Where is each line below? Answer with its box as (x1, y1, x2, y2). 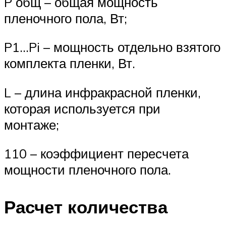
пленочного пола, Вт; (4, 10, 127, 26)
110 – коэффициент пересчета (4, 145, 189, 162)
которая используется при (4, 100, 160, 117)
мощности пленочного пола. (4, 161, 171, 178)
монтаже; (4, 116, 59, 133)
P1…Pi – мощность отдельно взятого (4, 39, 220, 55)
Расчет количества (4, 195, 167, 218)
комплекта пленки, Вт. (4, 55, 135, 72)
